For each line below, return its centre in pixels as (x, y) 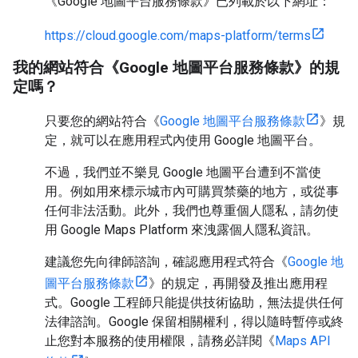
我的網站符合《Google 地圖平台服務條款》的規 (176, 68)
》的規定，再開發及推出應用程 (238, 283)
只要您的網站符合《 (102, 121)
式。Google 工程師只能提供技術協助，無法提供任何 (194, 302)
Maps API (303, 341)
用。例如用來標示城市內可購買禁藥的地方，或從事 (192, 191)
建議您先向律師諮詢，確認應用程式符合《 (166, 262)
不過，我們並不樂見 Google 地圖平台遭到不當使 (183, 172)
